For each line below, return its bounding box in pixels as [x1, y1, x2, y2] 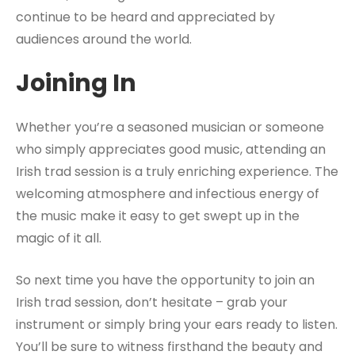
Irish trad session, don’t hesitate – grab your [16, 293, 288, 311]
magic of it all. [16, 229, 101, 247]
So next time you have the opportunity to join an [16, 271, 315, 289]
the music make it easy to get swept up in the [16, 207, 300, 225]
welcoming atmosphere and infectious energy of [16, 185, 319, 203]
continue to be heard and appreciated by [16, 8, 275, 26]
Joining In [16, 67, 136, 100]
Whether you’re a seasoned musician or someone [16, 118, 324, 136]
